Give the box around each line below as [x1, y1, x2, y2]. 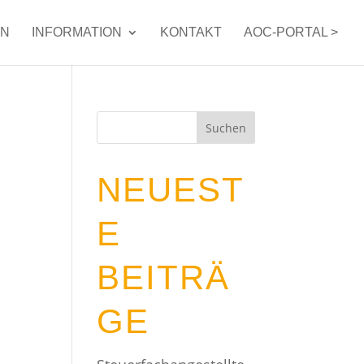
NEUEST [97, 171, 245, 209]
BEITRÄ [97, 258, 231, 297]
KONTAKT [160, 25, 222, 39]
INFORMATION [32, 25, 122, 39]
